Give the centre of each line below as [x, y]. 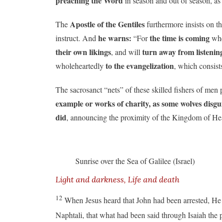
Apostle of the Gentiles [107, 24]
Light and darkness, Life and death [117, 179]
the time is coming [179, 38]
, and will [126, 52]
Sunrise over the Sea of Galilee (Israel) [135, 161]
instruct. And [77, 38]
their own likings [83, 52]
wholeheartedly [81, 65]
